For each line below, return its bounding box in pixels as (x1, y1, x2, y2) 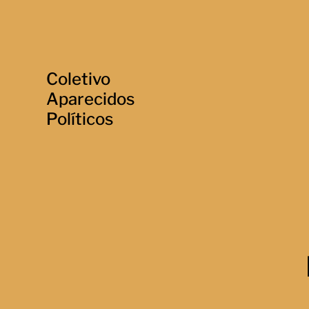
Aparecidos (46, 89, 135, 109)
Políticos (46, 109, 114, 129)
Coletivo (46, 69, 111, 89)
